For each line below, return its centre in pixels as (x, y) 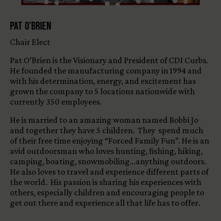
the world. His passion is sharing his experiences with (106, 182)
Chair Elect (30, 42)
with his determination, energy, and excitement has (103, 81)
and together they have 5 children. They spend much (107, 130)
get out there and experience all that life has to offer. (105, 203)
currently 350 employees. (56, 102)
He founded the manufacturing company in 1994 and (106, 71)
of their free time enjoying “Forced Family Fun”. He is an (110, 141)
